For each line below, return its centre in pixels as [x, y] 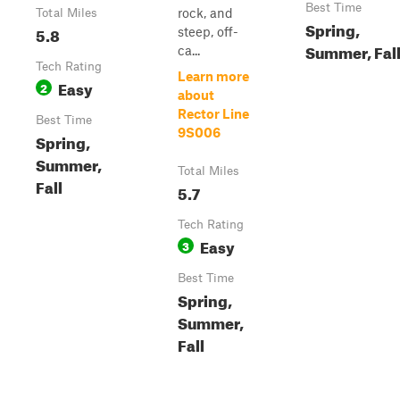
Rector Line [213, 113]
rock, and [205, 12]
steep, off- [208, 31]
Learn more [213, 76]
